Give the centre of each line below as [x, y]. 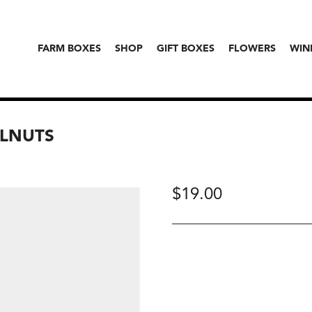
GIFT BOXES [186, 49]
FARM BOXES [69, 49]
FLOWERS [252, 49]
